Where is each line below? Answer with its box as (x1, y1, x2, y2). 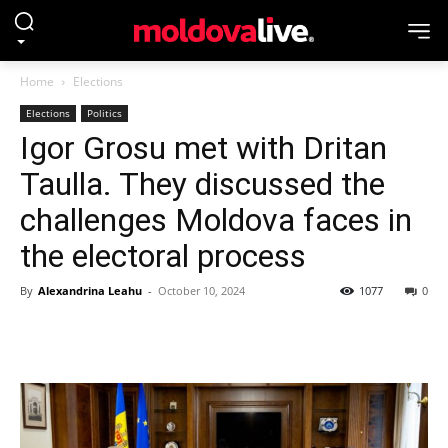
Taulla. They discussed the (20, 165, 385, 203)
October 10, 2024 (158, 283, 245, 298)
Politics (87, 106, 122, 120)
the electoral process (20, 237, 306, 275)
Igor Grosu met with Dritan (20, 129, 387, 167)
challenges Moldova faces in (20, 201, 412, 239)
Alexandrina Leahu (38, 283, 142, 298)
